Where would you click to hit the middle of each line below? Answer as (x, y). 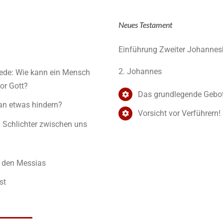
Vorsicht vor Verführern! (179, 113)
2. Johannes (140, 72)
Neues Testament (146, 24)
